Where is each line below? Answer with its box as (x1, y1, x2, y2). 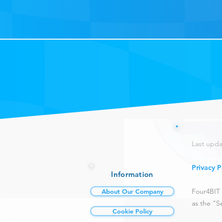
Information (111, 169, 154, 179)
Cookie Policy (112, 207, 153, 215)
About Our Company (101, 187, 164, 195)
